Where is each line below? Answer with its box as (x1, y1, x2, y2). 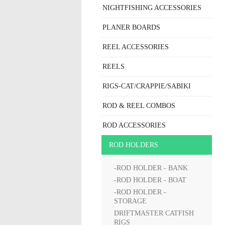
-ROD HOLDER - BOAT (114, 176, 186, 184)
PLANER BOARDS (102, 24, 160, 31)
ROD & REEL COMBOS (102, 102, 175, 109)
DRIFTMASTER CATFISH (114, 209, 194, 217)
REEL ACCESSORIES (102, 43, 169, 51)
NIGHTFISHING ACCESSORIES (102, 4, 201, 12)
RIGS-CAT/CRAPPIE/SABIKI (102, 82, 191, 90)
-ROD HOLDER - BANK (114, 164, 188, 172)
